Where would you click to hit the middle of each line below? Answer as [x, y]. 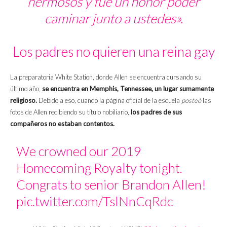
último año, [26, 89]
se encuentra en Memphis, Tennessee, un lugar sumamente [128, 89]
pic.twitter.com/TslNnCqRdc [95, 201]
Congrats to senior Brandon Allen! [111, 185]
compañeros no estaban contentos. [62, 124]
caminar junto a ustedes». [113, 18]
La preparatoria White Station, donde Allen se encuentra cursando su [106, 77]
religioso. [24, 101]
